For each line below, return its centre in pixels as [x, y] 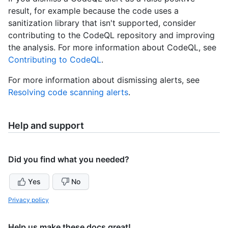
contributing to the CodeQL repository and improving [111, 35]
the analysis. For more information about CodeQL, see [112, 47]
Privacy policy [28, 199]
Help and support [46, 125]
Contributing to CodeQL [55, 59]
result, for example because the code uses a [93, 10]
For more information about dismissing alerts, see [104, 80]
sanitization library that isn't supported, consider [102, 23]
